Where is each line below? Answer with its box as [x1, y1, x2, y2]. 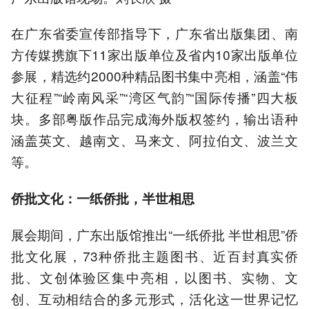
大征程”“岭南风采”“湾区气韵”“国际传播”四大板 [11, 88, 298, 107]
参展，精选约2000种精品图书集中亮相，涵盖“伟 [11, 66, 298, 86]
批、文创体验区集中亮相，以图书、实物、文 [11, 267, 298, 286]
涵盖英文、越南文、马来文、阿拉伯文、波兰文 [11, 130, 298, 150]
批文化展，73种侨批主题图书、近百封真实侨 [11, 246, 298, 265]
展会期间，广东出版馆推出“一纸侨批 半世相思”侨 [11, 224, 298, 243]
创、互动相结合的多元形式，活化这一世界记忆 [11, 288, 298, 308]
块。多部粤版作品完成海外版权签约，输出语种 [11, 109, 298, 128]
